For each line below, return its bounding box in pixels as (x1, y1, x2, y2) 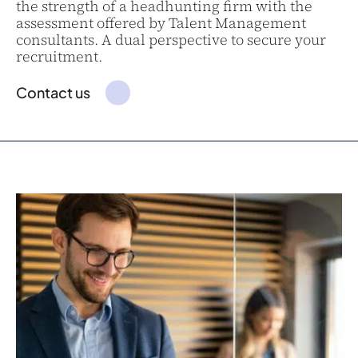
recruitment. (16, 46, 102, 66)
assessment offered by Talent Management (16, 13, 306, 33)
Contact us (16, 83, 90, 101)
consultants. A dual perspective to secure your (16, 30, 326, 50)
